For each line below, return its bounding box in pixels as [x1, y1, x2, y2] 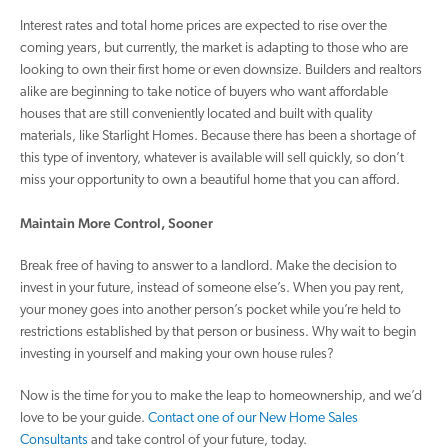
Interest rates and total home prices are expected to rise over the [20, 19, 387, 34]
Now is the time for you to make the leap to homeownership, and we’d [20, 389, 422, 404]
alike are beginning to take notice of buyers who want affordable [20, 85, 388, 100]
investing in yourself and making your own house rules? [20, 347, 334, 362]
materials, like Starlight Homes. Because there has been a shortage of [20, 129, 416, 144]
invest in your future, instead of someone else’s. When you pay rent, [20, 281, 404, 296]
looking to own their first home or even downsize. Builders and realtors [20, 63, 422, 78]
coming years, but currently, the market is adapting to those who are [20, 41, 408, 56]
